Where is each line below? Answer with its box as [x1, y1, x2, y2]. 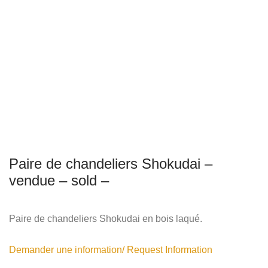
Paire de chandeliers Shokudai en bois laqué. [9, 213, 202, 224]
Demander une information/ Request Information [9, 244, 212, 255]
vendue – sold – [9, 172, 109, 188]
